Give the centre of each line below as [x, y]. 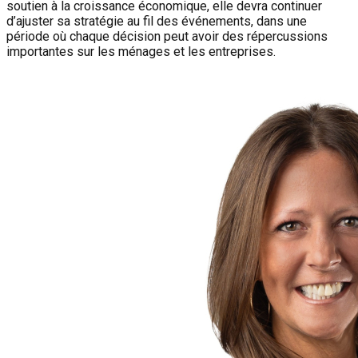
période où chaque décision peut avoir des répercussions [167, 36]
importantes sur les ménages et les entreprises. [141, 52]
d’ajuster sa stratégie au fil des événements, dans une [157, 21]
